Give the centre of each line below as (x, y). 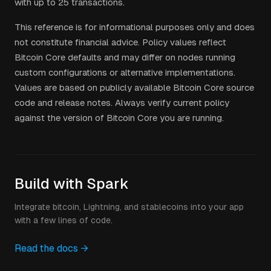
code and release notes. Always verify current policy (122, 103)
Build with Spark (72, 184)
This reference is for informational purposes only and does (135, 27)
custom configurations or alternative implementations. (125, 72)
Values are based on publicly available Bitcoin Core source (134, 87)
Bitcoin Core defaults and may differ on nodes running (125, 57)
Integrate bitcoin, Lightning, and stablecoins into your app (129, 207)
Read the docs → (51, 248)
